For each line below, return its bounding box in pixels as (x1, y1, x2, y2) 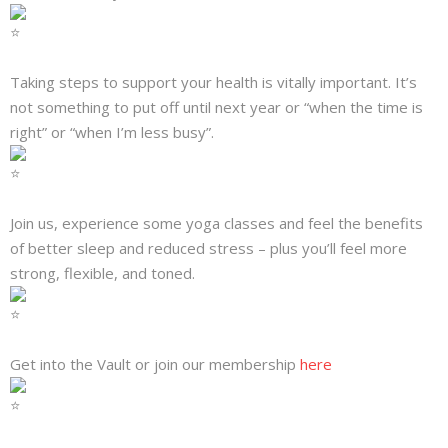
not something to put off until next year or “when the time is (10, 96, 423, 117)
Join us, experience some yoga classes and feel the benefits (10, 212, 423, 233)
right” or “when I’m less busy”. (10, 121, 214, 142)
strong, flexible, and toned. (10, 262, 195, 283)
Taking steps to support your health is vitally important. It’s (10, 71, 417, 92)
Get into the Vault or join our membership (10, 353, 300, 374)
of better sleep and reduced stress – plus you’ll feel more (10, 237, 407, 258)
